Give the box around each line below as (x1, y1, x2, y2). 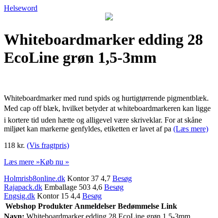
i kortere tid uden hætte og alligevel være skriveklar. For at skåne (4, 115, 202, 124)
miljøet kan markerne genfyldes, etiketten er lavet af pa (4, 124, 173, 133)
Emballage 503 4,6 (42, 182, 104, 191)
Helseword (4, 4, 37, 12)
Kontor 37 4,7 (65, 174, 112, 182)
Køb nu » (40, 157, 69, 166)
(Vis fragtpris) (27, 141, 69, 149)
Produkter (38, 201, 73, 210)
